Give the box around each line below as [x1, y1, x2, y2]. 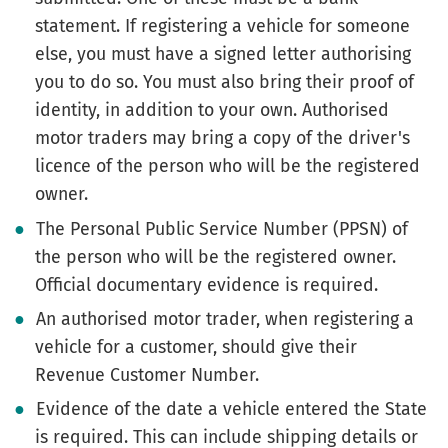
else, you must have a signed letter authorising [35, 43, 411, 66]
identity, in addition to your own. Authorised [35, 99, 389, 122]
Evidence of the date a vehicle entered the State [36, 398, 428, 421]
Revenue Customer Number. [35, 364, 259, 387]
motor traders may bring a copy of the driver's [35, 127, 410, 150]
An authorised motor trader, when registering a [36, 308, 415, 331]
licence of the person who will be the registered [35, 155, 420, 178]
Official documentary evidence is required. [35, 273, 378, 296]
